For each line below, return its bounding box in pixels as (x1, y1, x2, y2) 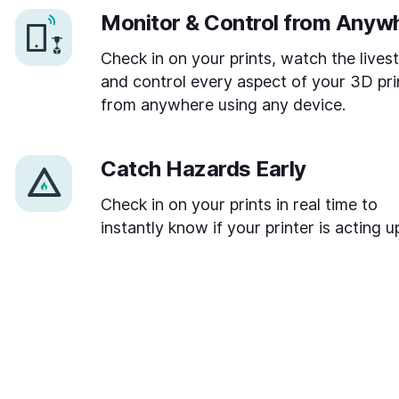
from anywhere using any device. (101, 95, 346, 114)
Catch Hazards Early (101, 156, 306, 182)
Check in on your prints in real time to (101, 195, 378, 214)
